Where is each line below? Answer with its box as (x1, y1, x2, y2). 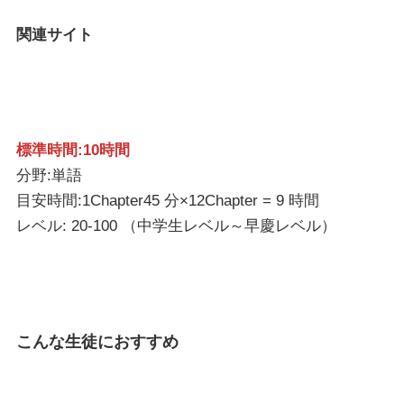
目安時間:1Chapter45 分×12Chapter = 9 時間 (15, 191, 319, 209)
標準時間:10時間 (15, 141, 130, 159)
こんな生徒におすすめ (15, 332, 179, 351)
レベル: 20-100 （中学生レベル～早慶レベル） (15, 216, 336, 234)
